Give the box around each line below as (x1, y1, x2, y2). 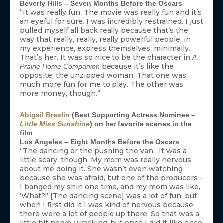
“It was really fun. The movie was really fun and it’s (20, 8, 202, 17)
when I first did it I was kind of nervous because (20, 200, 193, 210)
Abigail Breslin (20, 111, 70, 119)
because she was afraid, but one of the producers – (20, 173, 203, 183)
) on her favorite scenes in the (90, 120, 192, 128)
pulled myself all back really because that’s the (20, 26, 188, 35)
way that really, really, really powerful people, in (20, 35, 191, 44)
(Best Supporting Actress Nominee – (70, 111, 195, 119)
